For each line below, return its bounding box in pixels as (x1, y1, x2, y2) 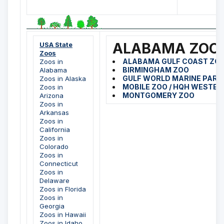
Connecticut (39, 159, 78, 168)
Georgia (39, 202, 64, 210)
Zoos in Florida (39, 185, 86, 193)
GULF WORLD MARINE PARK (122, 74, 223, 83)
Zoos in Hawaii (39, 210, 86, 219)
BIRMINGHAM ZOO (122, 65, 189, 74)
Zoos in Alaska (39, 74, 86, 83)
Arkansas (39, 108, 69, 117)
